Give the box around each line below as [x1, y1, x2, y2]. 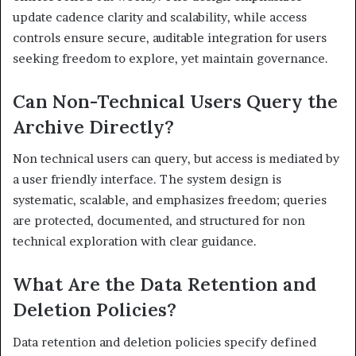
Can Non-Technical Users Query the [13, 89, 338, 113]
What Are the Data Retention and [13, 273, 316, 296]
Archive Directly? [13, 114, 174, 138]
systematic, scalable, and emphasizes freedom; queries [13, 192, 327, 208]
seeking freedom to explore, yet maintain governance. [13, 50, 328, 66]
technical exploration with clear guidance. [13, 234, 257, 250]
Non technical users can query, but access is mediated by [13, 151, 339, 167]
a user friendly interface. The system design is [13, 172, 281, 188]
